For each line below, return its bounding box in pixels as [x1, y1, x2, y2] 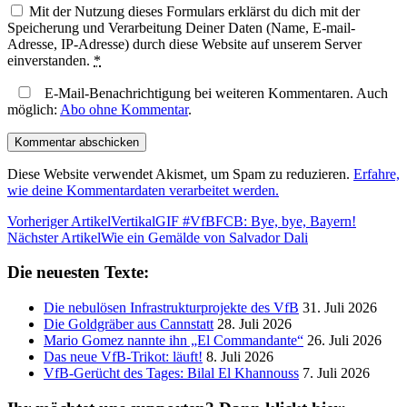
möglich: [7, 101, 60, 117]
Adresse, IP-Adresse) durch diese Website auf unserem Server [7, 35, 362, 52]
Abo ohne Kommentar [60, 101, 188, 117]
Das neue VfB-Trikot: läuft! [44, 349, 203, 365]
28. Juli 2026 [217, 316, 292, 333]
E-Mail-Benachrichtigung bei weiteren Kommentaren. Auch [41, 84, 388, 101]
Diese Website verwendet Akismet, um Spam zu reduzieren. [7, 165, 353, 182]
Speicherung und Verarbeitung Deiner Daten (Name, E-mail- [7, 19, 355, 35]
